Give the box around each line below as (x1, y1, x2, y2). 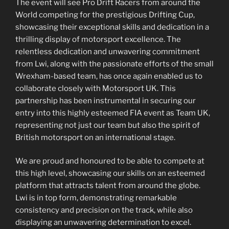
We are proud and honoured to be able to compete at (15, 156, 204, 166)
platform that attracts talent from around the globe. (15, 181, 200, 191)
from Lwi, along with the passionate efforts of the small (15, 59, 214, 68)
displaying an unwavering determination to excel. (15, 218, 191, 227)
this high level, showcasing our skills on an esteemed (15, 169, 205, 178)
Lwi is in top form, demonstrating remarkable (15, 193, 177, 203)
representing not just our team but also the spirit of (15, 120, 200, 130)
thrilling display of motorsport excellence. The (15, 34, 181, 44)
